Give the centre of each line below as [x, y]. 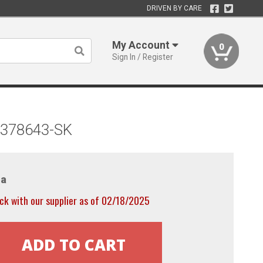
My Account [142, 45]
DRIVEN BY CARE [174, 8]
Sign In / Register [143, 57]
